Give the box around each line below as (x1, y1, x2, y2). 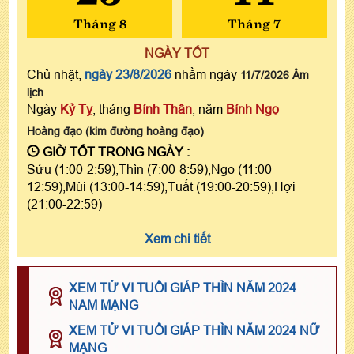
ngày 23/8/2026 (85, 66, 171, 81)
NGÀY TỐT (145, 45, 209, 60)
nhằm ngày (171, 66, 240, 81)
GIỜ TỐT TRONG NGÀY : (40, 144, 190, 159)
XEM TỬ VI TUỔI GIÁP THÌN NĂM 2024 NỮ (69, 322, 320, 337)
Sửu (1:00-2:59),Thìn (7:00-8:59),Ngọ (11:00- (27, 161, 276, 176)
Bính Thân (134, 101, 192, 116)
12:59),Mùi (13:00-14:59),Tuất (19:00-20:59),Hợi (27, 179, 296, 194)
